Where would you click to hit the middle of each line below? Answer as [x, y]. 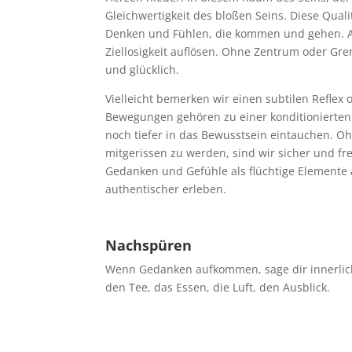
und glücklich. [143, 70]
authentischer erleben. [166, 189]
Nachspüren [149, 245]
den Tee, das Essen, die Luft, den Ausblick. [218, 287]
